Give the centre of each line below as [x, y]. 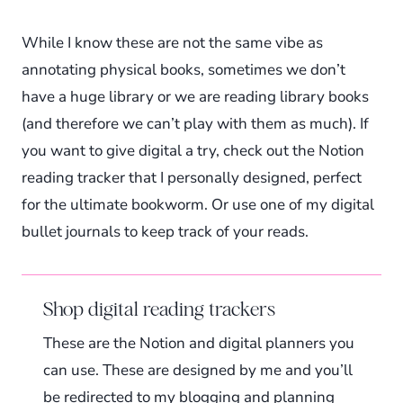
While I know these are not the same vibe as [172, 42]
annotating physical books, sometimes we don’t [184, 69]
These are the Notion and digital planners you [199, 343]
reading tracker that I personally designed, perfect [192, 177]
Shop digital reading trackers [159, 308]
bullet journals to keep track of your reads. [165, 231]
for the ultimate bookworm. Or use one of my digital [198, 204]
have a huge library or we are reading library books [195, 96]
